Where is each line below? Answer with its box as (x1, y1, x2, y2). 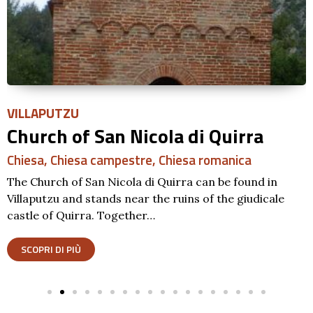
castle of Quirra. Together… (7, 208, 155, 223)
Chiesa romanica (159, 150, 252, 170)
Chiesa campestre (50, 150, 152, 170)
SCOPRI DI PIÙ (21, 242, 81, 257)
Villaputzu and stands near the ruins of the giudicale (7, 191, 284, 206)
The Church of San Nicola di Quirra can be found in (7, 175, 277, 189)
